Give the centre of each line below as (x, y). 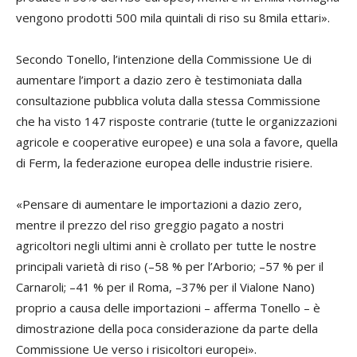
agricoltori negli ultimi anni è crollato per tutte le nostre (166, 245)
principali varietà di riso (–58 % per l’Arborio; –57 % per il (170, 266)
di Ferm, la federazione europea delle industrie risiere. (164, 162)
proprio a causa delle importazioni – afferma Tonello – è (168, 307)
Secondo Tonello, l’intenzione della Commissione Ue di (164, 59)
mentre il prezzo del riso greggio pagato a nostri (150, 224)
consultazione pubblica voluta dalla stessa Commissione (168, 100)
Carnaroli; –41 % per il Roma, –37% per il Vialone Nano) (165, 286)
